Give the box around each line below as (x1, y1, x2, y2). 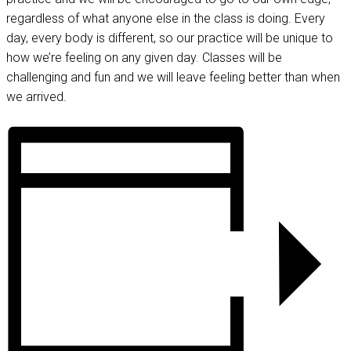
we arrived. (6, 89, 67, 104)
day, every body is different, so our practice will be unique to (6, 31, 333, 45)
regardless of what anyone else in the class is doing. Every (6, 11, 325, 26)
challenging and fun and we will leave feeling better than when (6, 70, 340, 85)
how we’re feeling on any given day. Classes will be (6, 50, 282, 65)
